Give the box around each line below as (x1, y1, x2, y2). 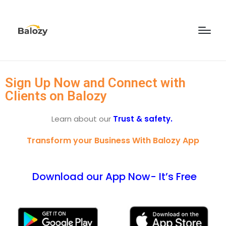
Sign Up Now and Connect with (5, 75, 186, 90)
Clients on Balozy (5, 88, 107, 103)
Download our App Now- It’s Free (29, 169, 197, 184)
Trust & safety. (113, 114, 175, 124)
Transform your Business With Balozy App (27, 135, 199, 146)
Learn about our (51, 114, 113, 124)
